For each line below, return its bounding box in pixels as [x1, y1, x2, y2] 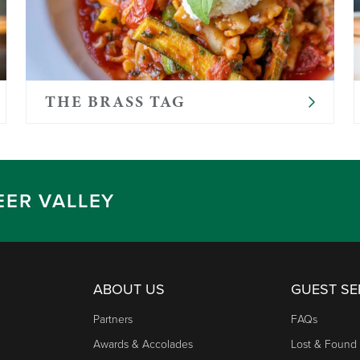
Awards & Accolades [93, 335, 193, 353]
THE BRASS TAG [45, 90, 186, 112]
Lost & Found [291, 335, 357, 353]
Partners [93, 310, 133, 328]
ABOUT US [93, 278, 165, 300]
